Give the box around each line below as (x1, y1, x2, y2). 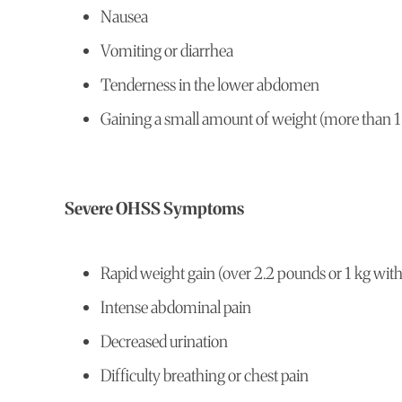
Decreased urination (100, 331, 228, 353)
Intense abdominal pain (100, 297, 251, 319)
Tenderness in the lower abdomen (100, 74, 319, 96)
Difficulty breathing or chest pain (100, 365, 309, 387)
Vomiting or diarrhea (100, 40, 233, 62)
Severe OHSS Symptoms (65, 198, 244, 220)
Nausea (100, 6, 148, 28)
